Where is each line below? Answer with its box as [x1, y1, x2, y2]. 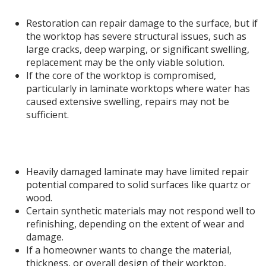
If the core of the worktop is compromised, [26, 69, 216, 82]
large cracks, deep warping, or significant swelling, [26, 43, 249, 56]
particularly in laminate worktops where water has [26, 82, 250, 95]
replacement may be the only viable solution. [26, 56, 224, 69]
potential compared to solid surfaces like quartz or [26, 178, 251, 191]
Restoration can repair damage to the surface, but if [26, 17, 258, 30]
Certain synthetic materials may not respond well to [26, 204, 255, 217]
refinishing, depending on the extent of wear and [26, 217, 244, 230]
